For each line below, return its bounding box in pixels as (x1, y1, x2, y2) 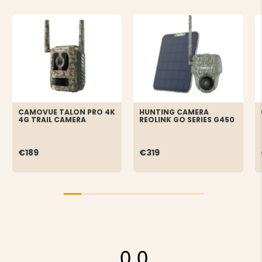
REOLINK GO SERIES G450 (139, 115, 235, 125)
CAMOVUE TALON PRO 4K (18, 107, 115, 118)
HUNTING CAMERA (139, 107, 209, 118)
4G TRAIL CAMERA (18, 115, 86, 125)
